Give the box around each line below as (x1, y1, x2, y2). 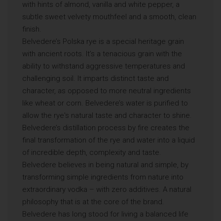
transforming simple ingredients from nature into (22, 172, 184, 182)
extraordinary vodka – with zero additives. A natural (22, 184, 191, 194)
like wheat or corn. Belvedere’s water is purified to (22, 98, 188, 108)
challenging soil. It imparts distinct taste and (22, 74, 169, 83)
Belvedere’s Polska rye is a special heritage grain (22, 37, 184, 46)
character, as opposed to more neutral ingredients (22, 86, 191, 95)
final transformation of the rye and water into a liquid (22, 135, 195, 145)
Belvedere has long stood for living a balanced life (22, 209, 188, 219)
